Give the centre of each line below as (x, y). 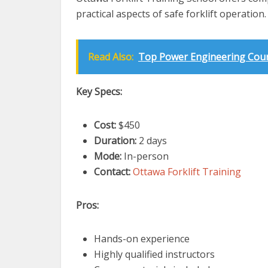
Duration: (115, 141)
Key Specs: (99, 92)
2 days (152, 141)
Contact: (112, 172)
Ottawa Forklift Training (187, 172)
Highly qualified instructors (154, 254)
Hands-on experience (142, 239)
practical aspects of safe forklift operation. (171, 14)
